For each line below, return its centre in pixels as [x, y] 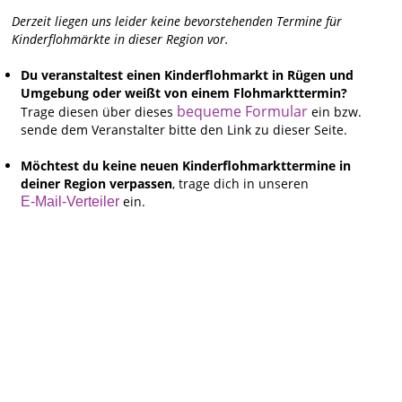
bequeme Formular [243, 112]
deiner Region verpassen [97, 184]
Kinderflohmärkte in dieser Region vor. [121, 39]
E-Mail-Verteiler [70, 202]
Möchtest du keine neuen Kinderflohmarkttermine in [186, 166]
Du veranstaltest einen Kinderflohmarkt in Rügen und [188, 75]
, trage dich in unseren [241, 184]
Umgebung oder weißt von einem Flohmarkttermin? [184, 93]
